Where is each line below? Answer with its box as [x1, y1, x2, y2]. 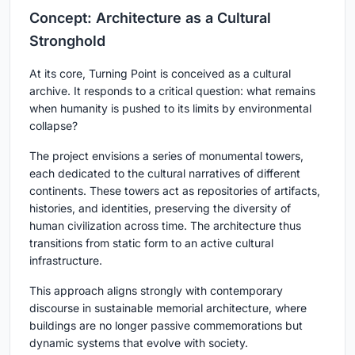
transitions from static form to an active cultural [29, 236, 273, 250]
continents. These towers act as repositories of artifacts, [29, 184, 320, 198]
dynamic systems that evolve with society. [29, 336, 248, 350]
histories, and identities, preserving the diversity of [29, 201, 291, 216]
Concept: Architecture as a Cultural [29, 10, 271, 27]
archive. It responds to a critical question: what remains [29, 84, 315, 98]
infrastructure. [29, 254, 102, 268]
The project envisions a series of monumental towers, [29, 149, 303, 163]
